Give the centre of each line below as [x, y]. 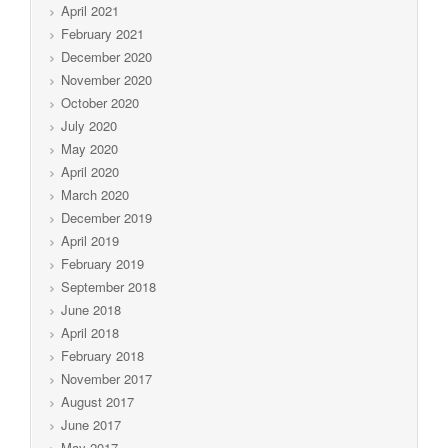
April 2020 [90, 171]
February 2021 [102, 33]
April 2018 [90, 332]
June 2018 [91, 309]
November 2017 [106, 378]
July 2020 [89, 125]
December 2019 [106, 217]
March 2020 [95, 194]
